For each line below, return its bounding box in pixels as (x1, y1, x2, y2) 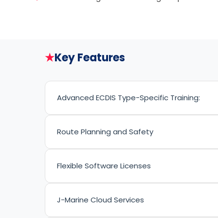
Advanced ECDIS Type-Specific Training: (57, 92, 200, 103)
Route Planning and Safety (57, 127, 153, 137)
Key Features (54, 50, 125, 65)
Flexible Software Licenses (57, 161, 151, 171)
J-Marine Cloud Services (57, 195, 144, 205)
